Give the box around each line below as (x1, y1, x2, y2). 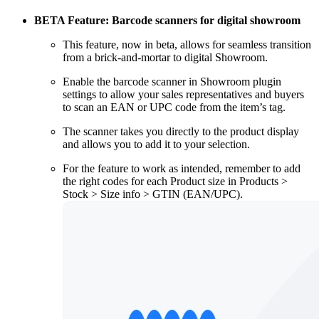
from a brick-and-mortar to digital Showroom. (63, 51, 268, 64)
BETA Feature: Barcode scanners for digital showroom (34, 14, 300, 27)
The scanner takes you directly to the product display (63, 125, 299, 138)
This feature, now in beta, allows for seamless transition (63, 38, 311, 51)
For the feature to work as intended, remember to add (63, 162, 300, 175)
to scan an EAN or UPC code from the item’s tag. (63, 101, 286, 114)
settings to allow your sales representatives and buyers (63, 88, 304, 101)
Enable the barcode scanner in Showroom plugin (63, 75, 281, 88)
